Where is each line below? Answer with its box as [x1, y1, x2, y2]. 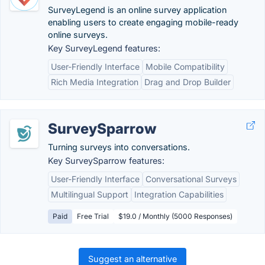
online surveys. [48, 30, 108, 40]
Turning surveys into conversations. [48, 142, 190, 152]
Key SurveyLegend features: [48, 43, 160, 53]
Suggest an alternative [88, 254, 177, 264]
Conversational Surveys [146, 174, 237, 184]
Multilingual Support [51, 189, 128, 199]
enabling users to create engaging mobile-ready [48, 17, 238, 27]
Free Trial [77, 212, 109, 221]
